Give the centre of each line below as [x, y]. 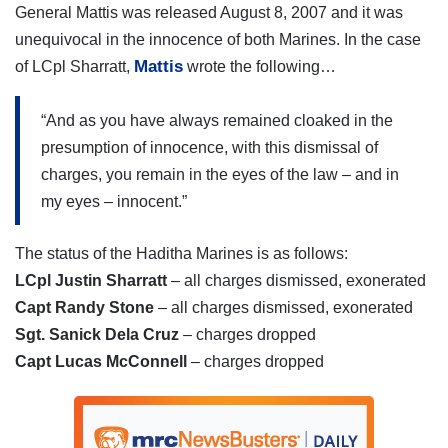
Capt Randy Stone [84, 308]
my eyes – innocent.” [114, 201]
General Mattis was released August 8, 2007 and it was [209, 13]
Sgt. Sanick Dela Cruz [97, 335]
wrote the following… [259, 67]
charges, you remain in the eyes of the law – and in [220, 174]
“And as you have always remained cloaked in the [217, 120]
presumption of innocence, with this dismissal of [209, 147]
